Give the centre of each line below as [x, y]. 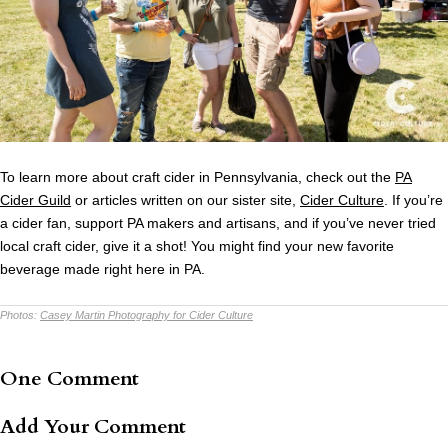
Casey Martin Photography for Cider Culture [146, 314]
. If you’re [413, 199]
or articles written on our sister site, [185, 199]
